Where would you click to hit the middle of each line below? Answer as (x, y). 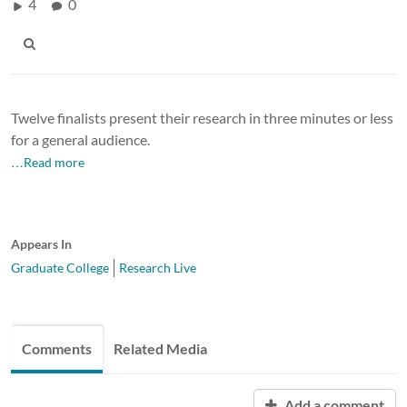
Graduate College (60, 267)
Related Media (160, 348)
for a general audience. (82, 139)
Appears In (41, 243)
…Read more (48, 162)
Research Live (158, 267)
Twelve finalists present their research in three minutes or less (202, 117)
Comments (57, 348)
